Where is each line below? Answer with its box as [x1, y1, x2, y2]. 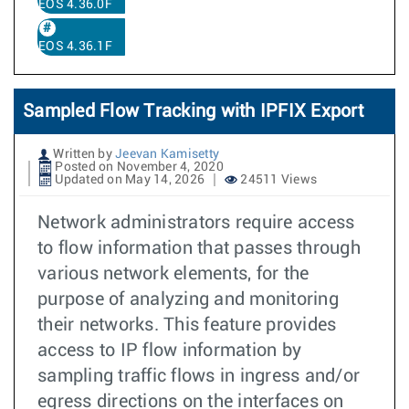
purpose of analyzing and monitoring [37, 290, 339, 309]
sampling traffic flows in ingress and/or [37, 367, 360, 385]
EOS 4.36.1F [38, 40, 112, 53]
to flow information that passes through [37, 239, 361, 257]
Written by [50, 148, 115, 161]
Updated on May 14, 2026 [52, 173, 204, 186]
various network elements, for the [37, 265, 309, 283]
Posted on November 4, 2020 [52, 161, 224, 173]
